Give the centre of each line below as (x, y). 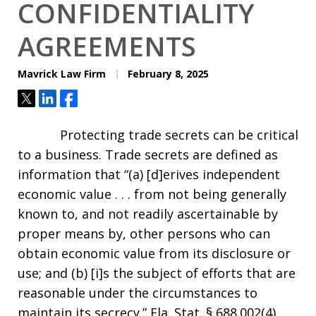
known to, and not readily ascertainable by (148, 214)
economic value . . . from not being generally (152, 194)
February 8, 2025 (167, 74)
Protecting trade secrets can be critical (158, 135)
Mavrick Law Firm (62, 74)
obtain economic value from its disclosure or (154, 253)
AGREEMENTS (107, 46)
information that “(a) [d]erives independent (149, 174)
